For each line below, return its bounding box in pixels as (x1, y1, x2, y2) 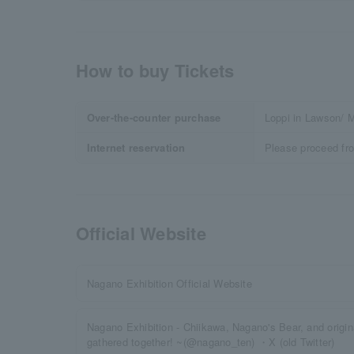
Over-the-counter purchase (86, 110, 221, 125)
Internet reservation (86, 140, 186, 155)
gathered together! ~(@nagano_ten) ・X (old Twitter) (87, 334, 335, 349)
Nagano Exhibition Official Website (87, 276, 252, 291)
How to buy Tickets (76, 58, 235, 83)
